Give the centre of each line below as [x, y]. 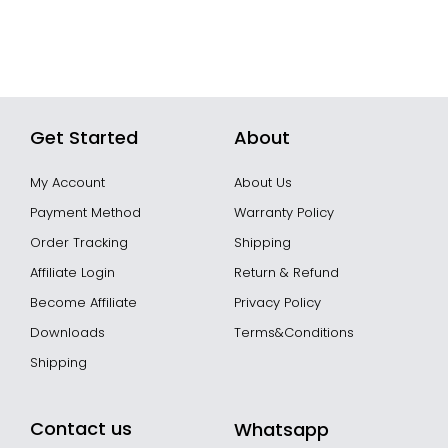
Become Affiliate [83, 302]
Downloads [67, 332]
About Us [263, 182]
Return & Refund [286, 272]
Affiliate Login [72, 272]
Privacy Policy [277, 302]
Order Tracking [79, 242]
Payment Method [85, 212]
